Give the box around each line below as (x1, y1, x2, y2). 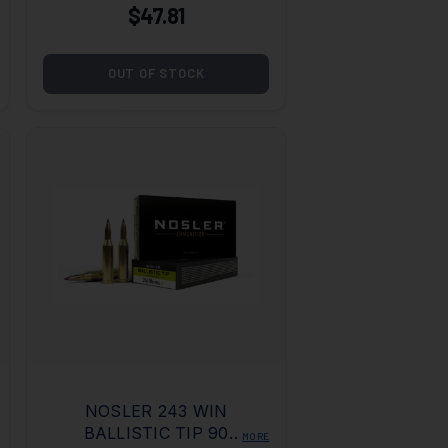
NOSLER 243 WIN (84, 401, 228, 422)
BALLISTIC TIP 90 (83, 423, 229, 444)
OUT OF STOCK (107, 65, 205, 82)
